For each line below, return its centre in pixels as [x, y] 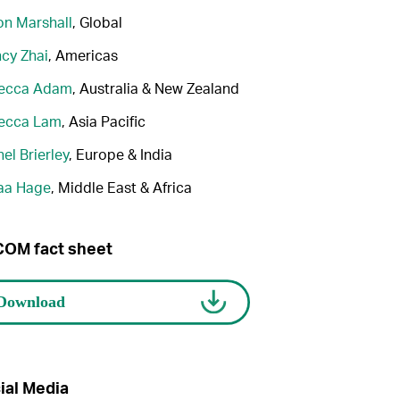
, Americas [83, 55]
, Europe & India [120, 154]
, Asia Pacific [103, 121]
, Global [97, 22]
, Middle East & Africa [121, 187]
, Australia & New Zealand [155, 88]
